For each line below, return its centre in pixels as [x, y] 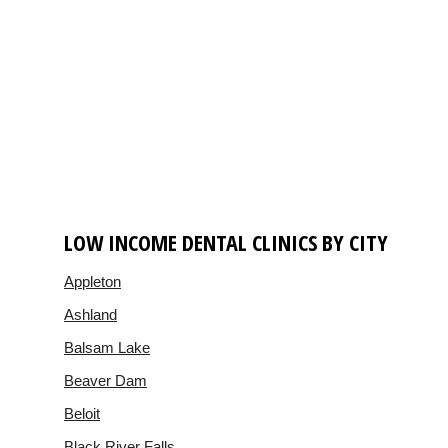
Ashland [90, 314]
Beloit [82, 413]
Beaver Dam [105, 380]
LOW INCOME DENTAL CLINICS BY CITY [226, 241]
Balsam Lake [107, 347]
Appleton [92, 281]
